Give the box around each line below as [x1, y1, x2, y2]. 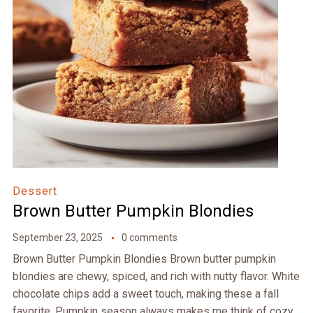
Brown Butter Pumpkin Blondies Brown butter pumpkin [12, 252, 276, 266]
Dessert [12, 184, 57, 198]
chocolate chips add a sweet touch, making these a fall [12, 287, 279, 301]
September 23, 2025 [12, 232, 103, 244]
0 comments [121, 232, 177, 244]
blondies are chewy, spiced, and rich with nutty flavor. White [12, 270, 300, 284]
